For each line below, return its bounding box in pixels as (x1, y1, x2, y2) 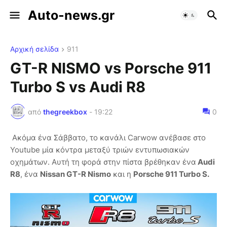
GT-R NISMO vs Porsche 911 (10, 59, 211, 78)
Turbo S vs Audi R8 (10, 78, 145, 96)
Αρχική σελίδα (10, 45, 59, 53)
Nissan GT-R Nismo (40, 169, 111, 179)
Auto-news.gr (28, 8, 115, 23)
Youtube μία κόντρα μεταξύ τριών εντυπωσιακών (10, 145, 190, 155)
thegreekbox (43, 107, 87, 116)
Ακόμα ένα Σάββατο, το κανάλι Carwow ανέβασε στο (10, 133, 206, 143)
